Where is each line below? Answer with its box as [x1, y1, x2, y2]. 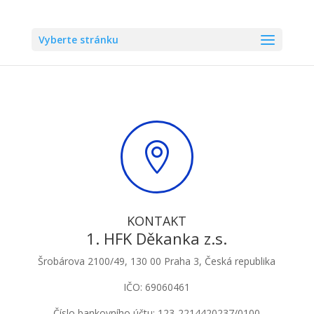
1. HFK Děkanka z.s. [86, 228, 228, 249]
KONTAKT [127, 212, 187, 229]
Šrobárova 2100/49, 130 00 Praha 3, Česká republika [38, 254, 276, 268]
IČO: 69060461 [123, 280, 191, 294]
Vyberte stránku [38, 33, 118, 46]
